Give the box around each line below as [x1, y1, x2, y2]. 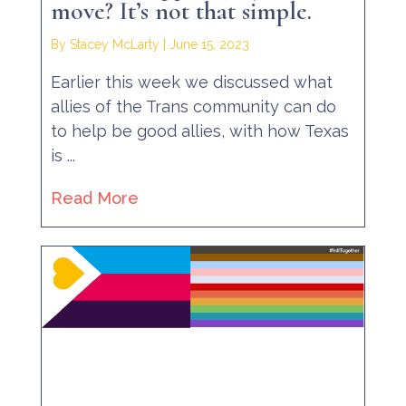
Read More [50, 188, 139, 208]
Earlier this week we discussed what [50, 72, 333, 92]
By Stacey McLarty [50, 36, 159, 52]
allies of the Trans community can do [50, 96, 336, 116]
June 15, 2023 [169, 36, 249, 52]
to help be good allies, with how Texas [50, 121, 349, 140]
